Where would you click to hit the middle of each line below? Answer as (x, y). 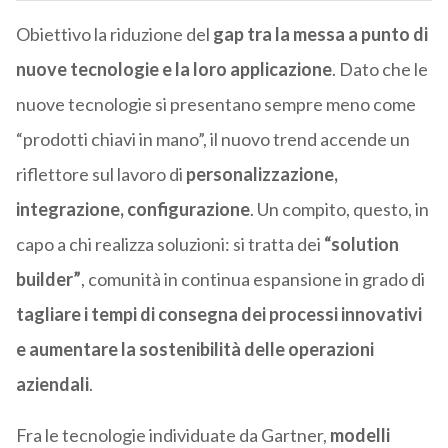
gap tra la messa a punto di (320, 34)
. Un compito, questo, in (339, 209)
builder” (48, 279)
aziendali (52, 384)
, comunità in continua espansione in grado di (252, 279)
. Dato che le (379, 69)
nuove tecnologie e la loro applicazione (173, 69)
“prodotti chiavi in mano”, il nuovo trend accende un (212, 139)
